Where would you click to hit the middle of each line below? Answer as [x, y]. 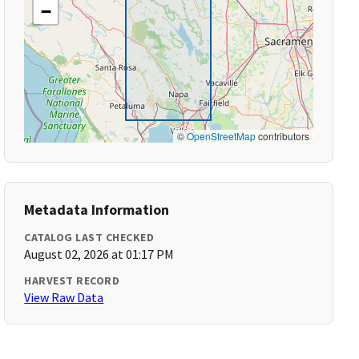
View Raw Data [64, 297]
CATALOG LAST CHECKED [89, 237]
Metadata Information [97, 210]
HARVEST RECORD [72, 280]
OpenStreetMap [221, 136]
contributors [282, 136]
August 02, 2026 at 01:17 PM [99, 254]
